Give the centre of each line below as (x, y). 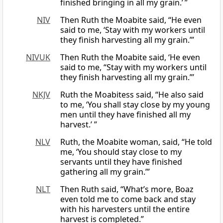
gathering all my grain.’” (105, 172)
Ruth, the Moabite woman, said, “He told (136, 142)
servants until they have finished (121, 162)
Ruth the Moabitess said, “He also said (132, 95)
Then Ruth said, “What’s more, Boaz (127, 189)
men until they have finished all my (125, 115)
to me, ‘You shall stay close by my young (135, 105)
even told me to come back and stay (128, 199)
